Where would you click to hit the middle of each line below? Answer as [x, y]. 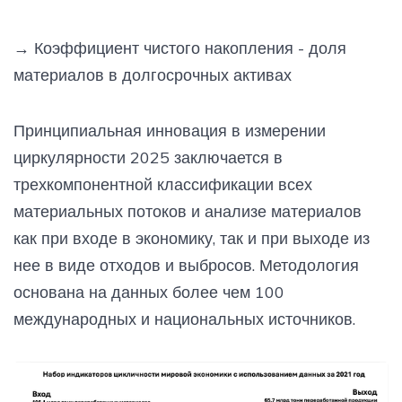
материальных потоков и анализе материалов [188, 211]
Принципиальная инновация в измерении [170, 131]
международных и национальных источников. [184, 319]
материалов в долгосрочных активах [153, 75]
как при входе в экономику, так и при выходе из [192, 238]
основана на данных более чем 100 [149, 292]
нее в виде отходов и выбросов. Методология [186, 265]
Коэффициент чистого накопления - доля [188, 48]
